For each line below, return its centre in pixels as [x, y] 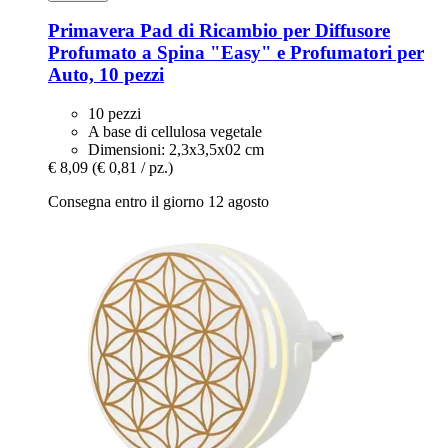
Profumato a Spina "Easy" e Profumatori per [236, 53]
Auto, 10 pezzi [106, 75]
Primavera [91, 31]
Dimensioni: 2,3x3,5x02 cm [176, 150]
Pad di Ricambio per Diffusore [262, 31]
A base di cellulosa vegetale [175, 132]
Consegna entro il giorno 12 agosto [158, 202]
